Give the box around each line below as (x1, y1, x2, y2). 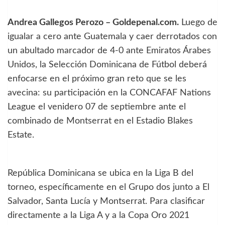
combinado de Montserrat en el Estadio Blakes (8, 117, 193, 126)
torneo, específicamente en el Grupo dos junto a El (8, 183, 209, 192)
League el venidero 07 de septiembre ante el (8, 102, 186, 112)
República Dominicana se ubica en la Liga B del (8, 169, 193, 178)
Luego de (179, 18, 217, 28)
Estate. (8, 131, 34, 140)
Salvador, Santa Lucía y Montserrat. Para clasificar (8, 197, 205, 206)
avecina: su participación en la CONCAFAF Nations (8, 88, 211, 98)
